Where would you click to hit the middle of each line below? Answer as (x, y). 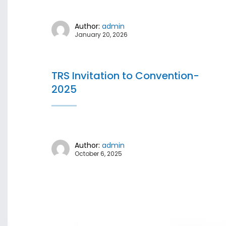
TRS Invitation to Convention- (125, 76)
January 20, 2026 (101, 34)
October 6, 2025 (98, 153)
